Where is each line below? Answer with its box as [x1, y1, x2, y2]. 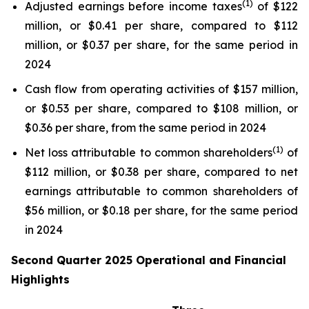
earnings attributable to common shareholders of [25, 184, 298, 198]
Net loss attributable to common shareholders [25, 146, 272, 159]
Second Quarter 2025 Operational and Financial [11, 253, 286, 267]
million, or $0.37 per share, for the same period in [25, 38, 298, 52]
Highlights [11, 272, 70, 286]
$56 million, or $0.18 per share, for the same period [25, 203, 298, 217]
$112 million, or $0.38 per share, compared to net [25, 165, 298, 179]
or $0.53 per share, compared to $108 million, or [25, 101, 298, 115]
